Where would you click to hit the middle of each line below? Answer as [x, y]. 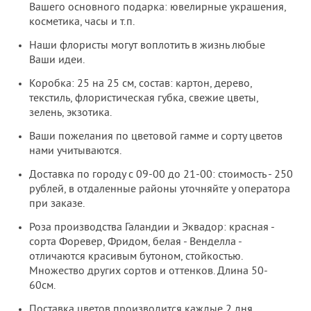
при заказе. [57, 204]
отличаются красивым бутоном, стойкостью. [136, 257]
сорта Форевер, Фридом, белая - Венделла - [135, 242]
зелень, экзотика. [70, 113]
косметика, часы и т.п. [82, 22]
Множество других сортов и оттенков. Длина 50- [149, 271]
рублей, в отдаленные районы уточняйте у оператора [160, 189]
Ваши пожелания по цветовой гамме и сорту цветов [156, 136]
